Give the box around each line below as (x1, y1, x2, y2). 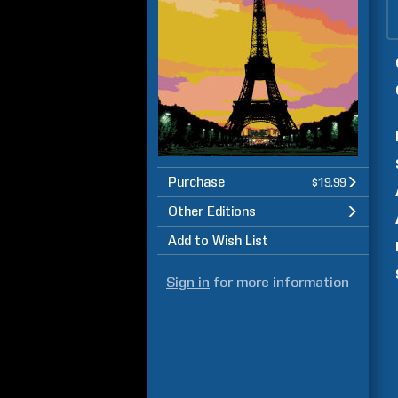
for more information (210, 274, 349, 291)
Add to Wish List (168, 233, 268, 249)
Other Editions (168, 203, 256, 219)
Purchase (168, 174, 225, 190)
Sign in (166, 274, 210, 291)
